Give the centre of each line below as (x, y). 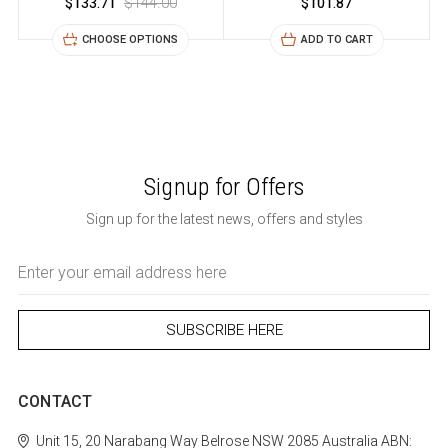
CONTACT (55, 401)
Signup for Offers (224, 186)
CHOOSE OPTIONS (130, 39)
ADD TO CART (336, 39)
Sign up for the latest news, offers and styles (224, 218)
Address (42, 279)
